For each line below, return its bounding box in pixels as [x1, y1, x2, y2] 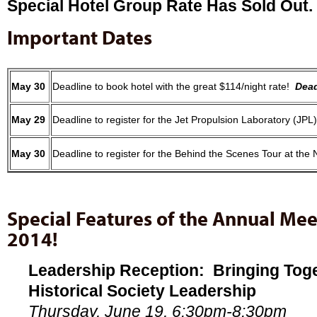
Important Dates [7, 25, 152, 50]
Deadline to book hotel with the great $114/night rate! [52, 81, 295, 93]
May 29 [11, 114, 45, 126]
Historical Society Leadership [28, 281, 256, 300]
